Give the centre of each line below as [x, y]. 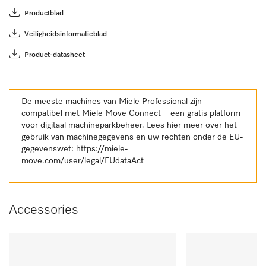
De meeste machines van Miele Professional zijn [112, 101]
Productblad [44, 13]
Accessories [44, 210]
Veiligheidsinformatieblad [66, 34]
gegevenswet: [49, 149]
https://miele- [102, 149]
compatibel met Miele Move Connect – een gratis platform [131, 113]
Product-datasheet [55, 55]
